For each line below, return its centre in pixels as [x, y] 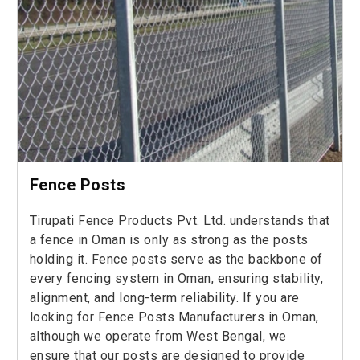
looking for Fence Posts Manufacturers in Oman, [174, 317]
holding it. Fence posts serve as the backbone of [176, 260]
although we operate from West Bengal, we [158, 337]
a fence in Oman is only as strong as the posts [169, 240]
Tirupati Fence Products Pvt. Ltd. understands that [180, 221]
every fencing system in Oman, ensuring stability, [176, 279]
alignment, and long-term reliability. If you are [164, 298]
